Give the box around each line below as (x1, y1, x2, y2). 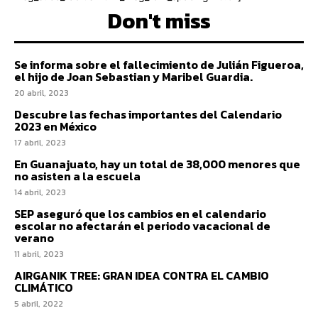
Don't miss (107, 4, 211, 37)
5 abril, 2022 (14, 297, 63, 310)
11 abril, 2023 (14, 247, 64, 261)
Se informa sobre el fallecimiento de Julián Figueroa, (14, 55, 304, 73)
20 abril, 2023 (14, 86, 69, 99)
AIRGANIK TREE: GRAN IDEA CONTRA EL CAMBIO (14, 266, 269, 284)
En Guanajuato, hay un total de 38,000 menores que (14, 155, 300, 172)
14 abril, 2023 (14, 185, 66, 199)
